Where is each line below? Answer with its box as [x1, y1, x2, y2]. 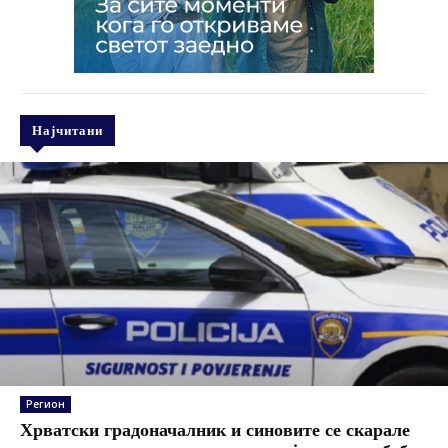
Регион [26, 396, 65, 411]
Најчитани [32, 121, 103, 138]
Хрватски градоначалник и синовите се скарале [20, 417, 410, 440]
